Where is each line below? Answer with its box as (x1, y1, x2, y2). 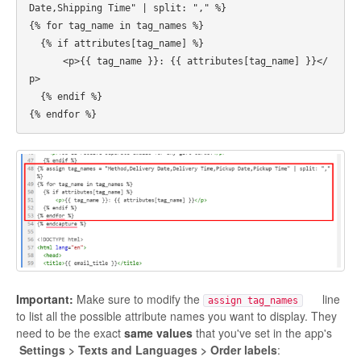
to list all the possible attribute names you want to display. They (16, 307, 337, 324)
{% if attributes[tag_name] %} (29, 38, 40, 50)
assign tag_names (208, 294, 298, 306)
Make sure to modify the (73, 290, 203, 307)
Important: (16, 290, 73, 307)
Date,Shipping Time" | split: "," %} (29, 2, 226, 15)
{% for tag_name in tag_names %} (29, 20, 204, 32)
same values (124, 324, 196, 341)
